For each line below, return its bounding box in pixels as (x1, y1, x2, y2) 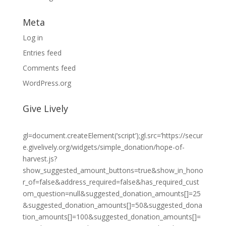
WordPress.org (22, 78, 71, 88)
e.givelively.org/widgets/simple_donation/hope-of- (22, 142, 185, 152)
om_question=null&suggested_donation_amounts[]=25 (22, 189, 201, 198)
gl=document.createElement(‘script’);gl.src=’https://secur (22, 131, 203, 140)
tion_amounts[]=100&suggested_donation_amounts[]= (22, 212, 201, 221)
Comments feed (22, 63, 76, 73)
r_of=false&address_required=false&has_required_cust (22, 177, 199, 187)
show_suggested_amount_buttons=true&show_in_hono (22, 165, 203, 175)
